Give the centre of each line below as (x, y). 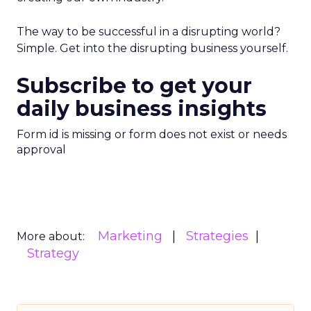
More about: (51, 236)
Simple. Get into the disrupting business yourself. (152, 48)
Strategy (53, 253)
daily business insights (142, 109)
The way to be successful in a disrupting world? (149, 32)
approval (41, 150)
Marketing (130, 236)
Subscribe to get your (134, 86)
